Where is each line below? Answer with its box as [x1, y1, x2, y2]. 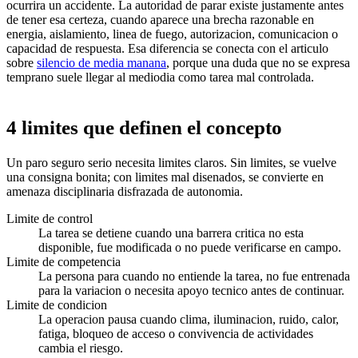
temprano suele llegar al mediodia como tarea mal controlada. [6, 70, 314, 85]
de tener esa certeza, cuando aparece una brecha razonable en [6, 13, 314, 27]
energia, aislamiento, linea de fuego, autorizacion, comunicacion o [6, 27, 338, 42]
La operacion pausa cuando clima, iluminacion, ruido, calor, [38, 312, 339, 326]
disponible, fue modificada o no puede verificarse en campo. [38, 240, 341, 254]
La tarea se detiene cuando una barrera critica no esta [38, 225, 304, 240]
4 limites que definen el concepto [6, 117, 282, 139]
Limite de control [6, 211, 93, 225]
